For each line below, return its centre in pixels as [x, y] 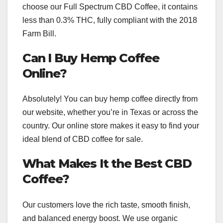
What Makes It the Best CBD [107, 164]
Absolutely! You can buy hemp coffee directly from [110, 99]
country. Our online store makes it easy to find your [111, 126]
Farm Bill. [39, 33]
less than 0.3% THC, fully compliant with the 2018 [110, 20]
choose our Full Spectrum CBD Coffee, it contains [110, 6]
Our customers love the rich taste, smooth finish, [106, 205]
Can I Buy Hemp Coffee [91, 58]
